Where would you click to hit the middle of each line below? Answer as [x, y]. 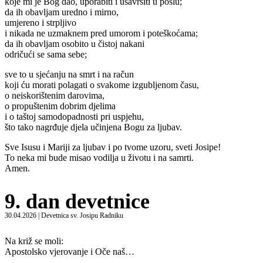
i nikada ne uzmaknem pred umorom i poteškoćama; [101, 33]
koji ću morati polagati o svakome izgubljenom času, [102, 85]
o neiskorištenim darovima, [55, 95]
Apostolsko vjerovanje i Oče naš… [70, 252]
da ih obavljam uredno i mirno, [62, 12]
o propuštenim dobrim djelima [60, 106]
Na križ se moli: [34, 241]
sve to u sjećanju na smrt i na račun [69, 74]
